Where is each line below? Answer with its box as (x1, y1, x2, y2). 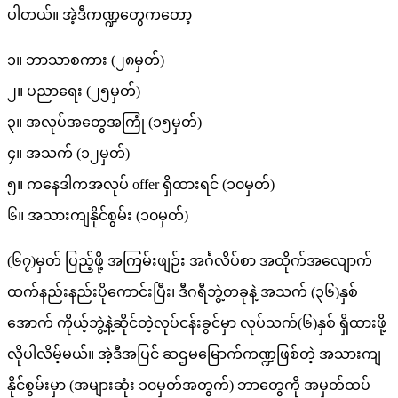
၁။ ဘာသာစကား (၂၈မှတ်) (7, 52, 164, 68)
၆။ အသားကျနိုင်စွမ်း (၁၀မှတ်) (7, 208, 188, 224)
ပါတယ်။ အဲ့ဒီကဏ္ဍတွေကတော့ (7, 7, 192, 23)
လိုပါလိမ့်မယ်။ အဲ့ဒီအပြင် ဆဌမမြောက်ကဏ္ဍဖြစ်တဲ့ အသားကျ (7, 346, 381, 362)
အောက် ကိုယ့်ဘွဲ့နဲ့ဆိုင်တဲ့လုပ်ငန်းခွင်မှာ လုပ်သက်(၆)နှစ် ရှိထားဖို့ (7, 315, 386, 331)
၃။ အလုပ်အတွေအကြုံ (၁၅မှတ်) (7, 115, 202, 131)
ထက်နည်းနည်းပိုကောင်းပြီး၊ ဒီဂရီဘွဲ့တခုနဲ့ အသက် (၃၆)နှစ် (7, 284, 358, 300)
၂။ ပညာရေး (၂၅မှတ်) (7, 84, 140, 99)
